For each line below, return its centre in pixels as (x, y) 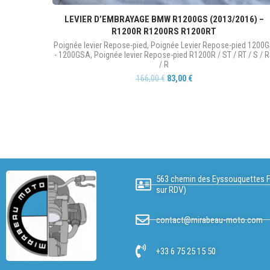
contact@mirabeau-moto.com (209, 220)
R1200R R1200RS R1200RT (164, 31)
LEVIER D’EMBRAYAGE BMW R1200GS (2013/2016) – (164, 19)
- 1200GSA (72, 55)
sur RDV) (171, 190)
